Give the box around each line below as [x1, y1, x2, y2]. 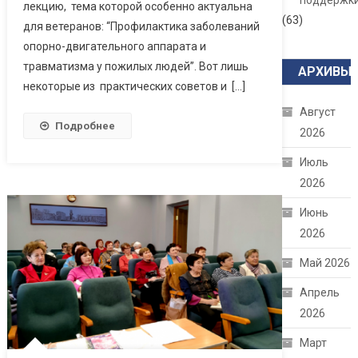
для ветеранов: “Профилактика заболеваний [22, 19, 260, 33]
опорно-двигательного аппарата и [22, 39, 206, 53]
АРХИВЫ [298, 64, 352, 80]
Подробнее [54, 119, 115, 132]
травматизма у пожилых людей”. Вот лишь [22, 59, 249, 73]
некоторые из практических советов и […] [22, 79, 245, 93]
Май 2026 [300, 257, 351, 270]
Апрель [300, 286, 340, 300]
